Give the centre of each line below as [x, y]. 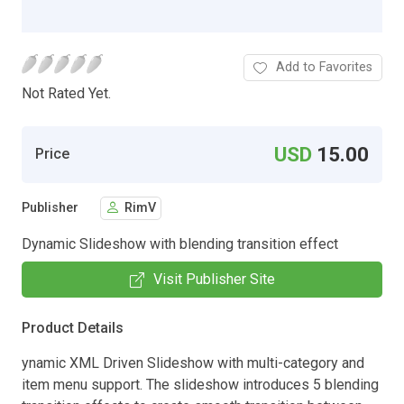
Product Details [73, 327]
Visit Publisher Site [214, 279]
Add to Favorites [324, 67]
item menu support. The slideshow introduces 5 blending [200, 384]
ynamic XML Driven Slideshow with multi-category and [193, 363]
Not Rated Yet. [66, 93]
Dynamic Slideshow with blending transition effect [180, 243]
